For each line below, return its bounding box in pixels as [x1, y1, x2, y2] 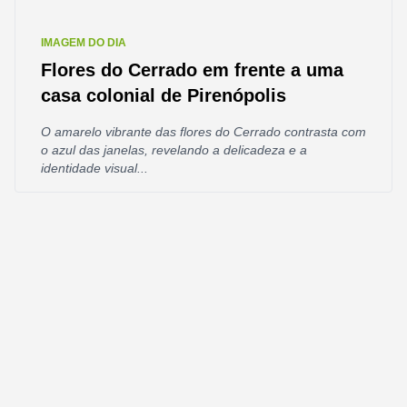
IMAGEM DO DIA [41, 36, 126, 49]
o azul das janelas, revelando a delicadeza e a [41, 143, 307, 157]
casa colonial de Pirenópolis [41, 85, 286, 105]
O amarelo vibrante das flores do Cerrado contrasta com [41, 124, 366, 139]
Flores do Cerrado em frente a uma [41, 60, 343, 80]
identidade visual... [41, 161, 148, 175]
